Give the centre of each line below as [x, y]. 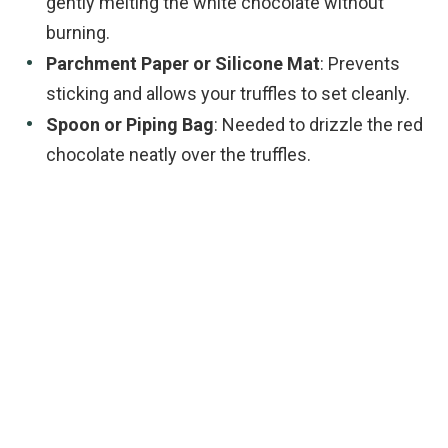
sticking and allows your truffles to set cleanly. [228, 94]
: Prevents [360, 64]
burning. [78, 33]
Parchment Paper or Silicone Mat [183, 64]
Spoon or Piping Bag [130, 125]
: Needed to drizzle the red [318, 125]
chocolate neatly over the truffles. [178, 155]
